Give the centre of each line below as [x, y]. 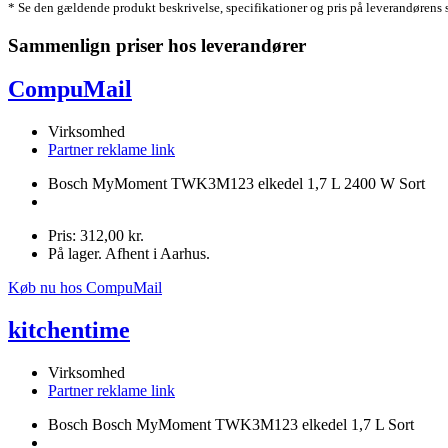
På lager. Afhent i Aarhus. [129, 254]
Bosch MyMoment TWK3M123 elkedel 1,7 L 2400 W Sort [236, 184]
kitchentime [69, 330]
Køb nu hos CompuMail [85, 288]
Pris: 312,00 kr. [96, 236]
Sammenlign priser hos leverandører [157, 45]
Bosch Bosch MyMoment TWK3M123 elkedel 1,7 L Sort [231, 425]
